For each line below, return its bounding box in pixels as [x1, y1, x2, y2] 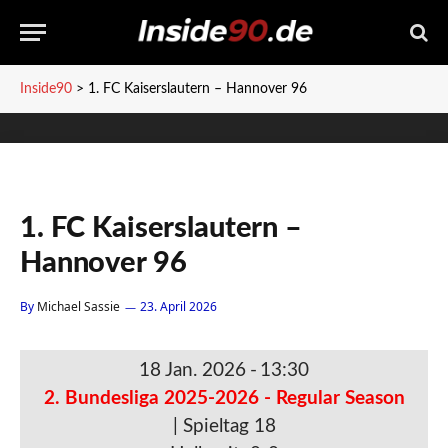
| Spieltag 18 [172, 417, 276, 436]
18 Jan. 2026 [139, 361, 246, 380]
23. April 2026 [140, 298, 217, 315]
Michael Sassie [37, 298, 120, 315]
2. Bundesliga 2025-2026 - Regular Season [43, 389, 405, 408]
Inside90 [20, 82, 72, 96]
